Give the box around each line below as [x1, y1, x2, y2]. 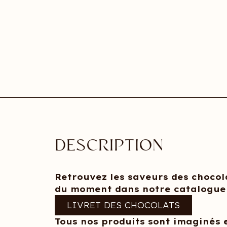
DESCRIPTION [54, 137, 164, 156]
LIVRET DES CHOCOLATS [66, 200, 180, 211]
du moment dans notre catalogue [54, 184, 226, 195]
